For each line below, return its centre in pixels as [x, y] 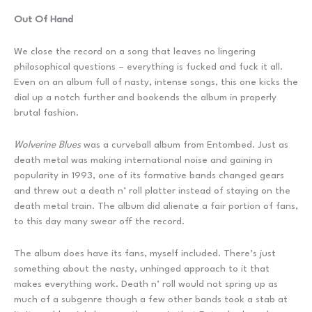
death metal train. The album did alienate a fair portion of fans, [156, 206]
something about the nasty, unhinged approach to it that [142, 268]
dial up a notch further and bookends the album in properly [145, 97]
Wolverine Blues [47, 145]
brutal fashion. [46, 112]
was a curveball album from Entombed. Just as [185, 145]
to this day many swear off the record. [99, 221]
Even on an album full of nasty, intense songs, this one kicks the [156, 82]
